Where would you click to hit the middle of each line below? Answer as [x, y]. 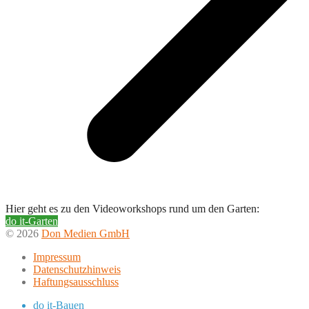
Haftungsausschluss [76, 281]
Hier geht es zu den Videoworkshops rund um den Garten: [132, 208]
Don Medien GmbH [86, 233]
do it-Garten [32, 221]
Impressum [57, 257]
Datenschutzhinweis [77, 269]
